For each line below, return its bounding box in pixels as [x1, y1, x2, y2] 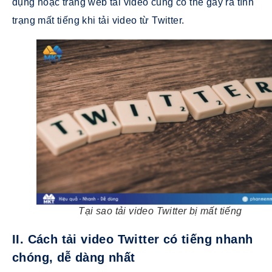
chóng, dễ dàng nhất [12, 251, 135, 265]
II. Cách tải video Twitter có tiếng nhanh [12, 233, 253, 246]
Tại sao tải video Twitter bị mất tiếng [78, 206, 242, 217]
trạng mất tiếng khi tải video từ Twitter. [12, 15, 185, 26]
